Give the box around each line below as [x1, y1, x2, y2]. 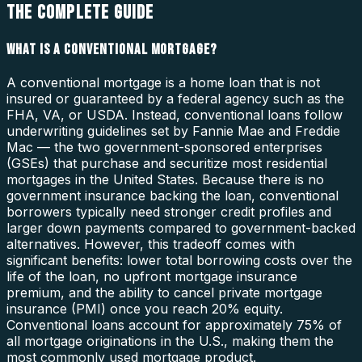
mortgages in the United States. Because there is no [6, 170, 324, 187]
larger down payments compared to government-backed [6, 219, 356, 236]
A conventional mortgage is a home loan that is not [6, 74, 320, 90]
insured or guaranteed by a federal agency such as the [6, 90, 344, 107]
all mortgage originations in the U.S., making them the [6, 332, 334, 349]
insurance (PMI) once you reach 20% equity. [6, 300, 283, 317]
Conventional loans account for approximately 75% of [6, 316, 342, 333]
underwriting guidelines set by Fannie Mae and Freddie [6, 122, 340, 139]
